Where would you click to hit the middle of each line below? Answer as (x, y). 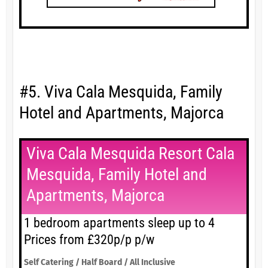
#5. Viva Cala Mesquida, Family (121, 92)
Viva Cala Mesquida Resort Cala (130, 154)
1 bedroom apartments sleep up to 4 (119, 223)
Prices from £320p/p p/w (89, 240)
